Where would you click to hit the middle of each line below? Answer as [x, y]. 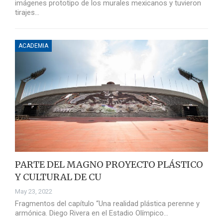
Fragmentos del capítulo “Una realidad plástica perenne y [107, 204]
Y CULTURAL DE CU [58, 177]
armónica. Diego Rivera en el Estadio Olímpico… [92, 213]
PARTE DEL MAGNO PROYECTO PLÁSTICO [109, 165]
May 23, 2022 [34, 192]
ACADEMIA [33, 46]
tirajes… [27, 13]
